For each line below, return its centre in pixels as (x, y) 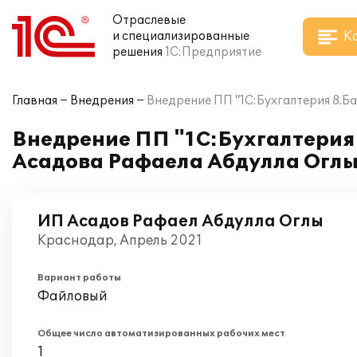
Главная (35, 101)
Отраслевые (149, 20)
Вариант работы (79, 278)
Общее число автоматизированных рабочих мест (161, 333)
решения (137, 52)
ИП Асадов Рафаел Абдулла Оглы (180, 222)
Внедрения (102, 101)
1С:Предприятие (213, 52)
